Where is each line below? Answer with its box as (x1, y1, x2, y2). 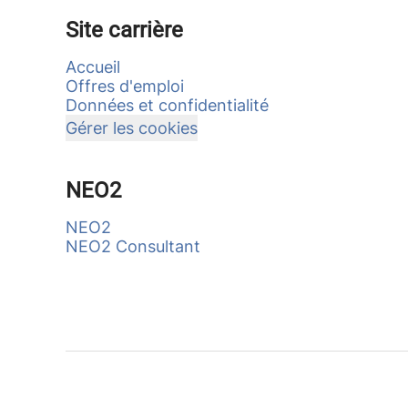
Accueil (66, 57, 120, 76)
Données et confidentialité (66, 96, 269, 115)
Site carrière (66, 17, 183, 43)
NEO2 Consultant (66, 237, 200, 256)
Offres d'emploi (66, 76, 184, 96)
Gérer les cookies (66, 118, 198, 138)
